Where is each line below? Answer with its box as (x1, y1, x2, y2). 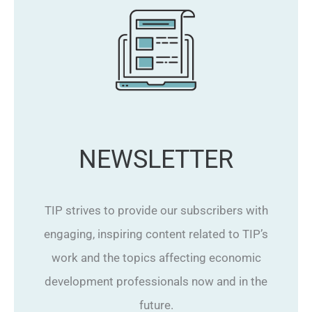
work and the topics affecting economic (51, 250, 261, 265)
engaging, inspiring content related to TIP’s (44, 226, 268, 241)
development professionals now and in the (45, 274, 267, 288)
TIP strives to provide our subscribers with (44, 203, 268, 217)
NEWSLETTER (79, 144, 233, 174)
